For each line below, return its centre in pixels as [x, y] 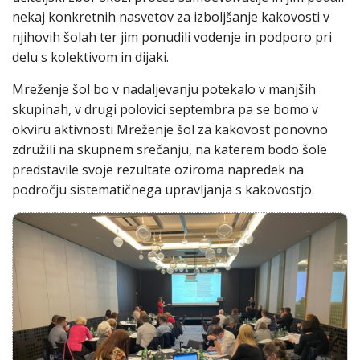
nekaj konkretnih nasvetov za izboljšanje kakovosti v [171, 17]
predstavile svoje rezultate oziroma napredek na [158, 170]
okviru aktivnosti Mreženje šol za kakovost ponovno [170, 129]
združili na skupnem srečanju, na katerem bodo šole [170, 149]
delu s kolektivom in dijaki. [90, 57]
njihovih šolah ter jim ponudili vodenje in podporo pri [172, 37]
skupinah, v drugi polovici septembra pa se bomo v [165, 109]
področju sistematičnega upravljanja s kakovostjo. [163, 190]
